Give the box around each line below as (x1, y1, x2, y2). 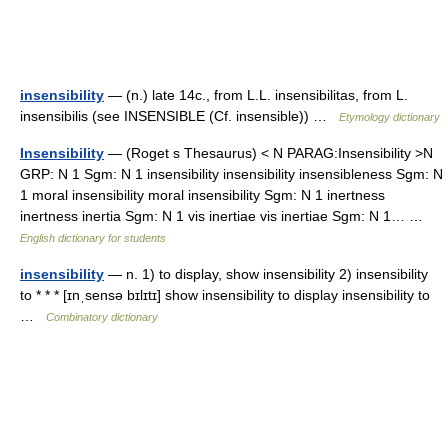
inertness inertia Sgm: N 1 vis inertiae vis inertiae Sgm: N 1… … (20, 208, 431, 224)
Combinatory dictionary (46, 311, 158, 323)
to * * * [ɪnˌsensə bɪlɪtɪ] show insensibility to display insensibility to (20, 287, 430, 303)
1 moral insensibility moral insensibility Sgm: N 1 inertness (20, 187, 385, 203)
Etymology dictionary (339, 111, 440, 123)
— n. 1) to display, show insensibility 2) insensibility (104, 266, 428, 282)
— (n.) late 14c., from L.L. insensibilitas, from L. (104, 87, 408, 103)
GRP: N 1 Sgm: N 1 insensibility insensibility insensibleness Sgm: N (20, 166, 443, 182)
